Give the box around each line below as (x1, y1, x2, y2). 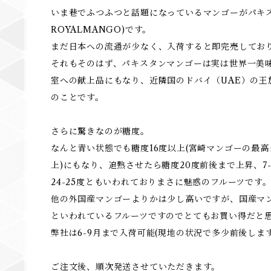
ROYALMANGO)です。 (51, 24, 152, 36)
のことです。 (51, 92, 104, 103)
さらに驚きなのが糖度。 (51, 126, 149, 137)
